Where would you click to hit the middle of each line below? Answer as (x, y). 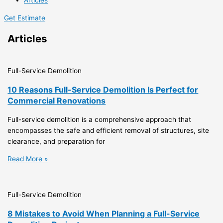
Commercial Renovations (57, 100)
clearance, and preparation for (56, 141)
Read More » (28, 159)
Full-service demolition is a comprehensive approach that (100, 119)
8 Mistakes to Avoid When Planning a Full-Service (104, 213)
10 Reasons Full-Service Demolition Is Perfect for (103, 89)
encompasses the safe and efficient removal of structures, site (109, 130)
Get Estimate (25, 18)
